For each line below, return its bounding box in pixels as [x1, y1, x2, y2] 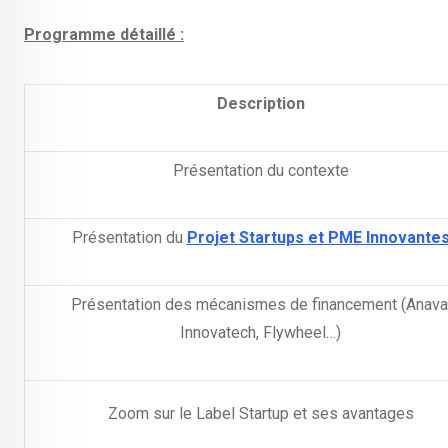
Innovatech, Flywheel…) [180, 323, 341, 343]
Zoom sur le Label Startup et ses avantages [107, 404, 414, 424]
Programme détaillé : [24, 25, 184, 45]
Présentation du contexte [172, 161, 349, 181]
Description [216, 94, 305, 114]
